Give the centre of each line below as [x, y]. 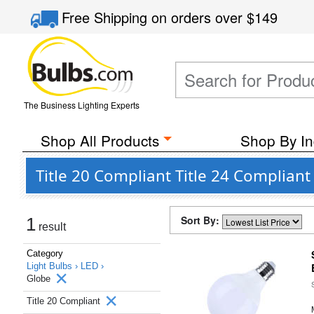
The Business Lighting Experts [81, 105]
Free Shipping [107, 17]
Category [45, 253]
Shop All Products [100, 140]
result [51, 227]
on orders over [199, 17]
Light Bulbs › [54, 266]
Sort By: [202, 220]
